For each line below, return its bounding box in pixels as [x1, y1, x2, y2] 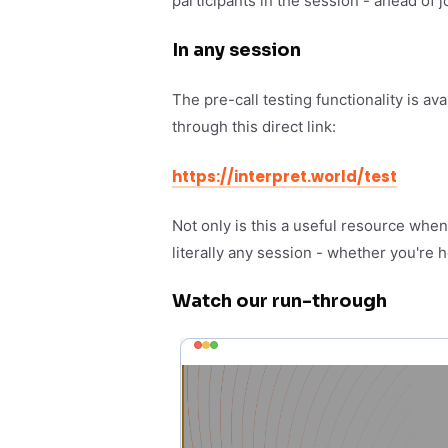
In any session [172, 38, 301, 61]
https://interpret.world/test [172, 165, 397, 187]
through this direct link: [172, 117, 336, 137]
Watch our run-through [172, 290, 387, 313]
